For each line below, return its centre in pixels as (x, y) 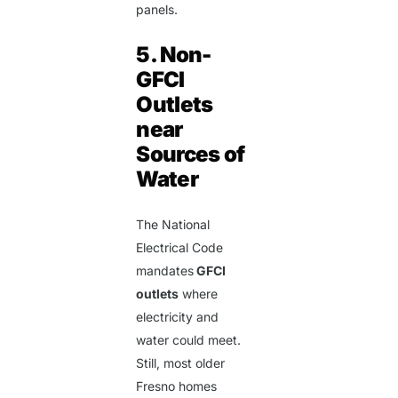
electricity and (178, 317)
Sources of (191, 155)
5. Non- (174, 55)
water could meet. (189, 340)
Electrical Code (180, 248)
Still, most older (181, 363)
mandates (165, 271)
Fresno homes (177, 386)
